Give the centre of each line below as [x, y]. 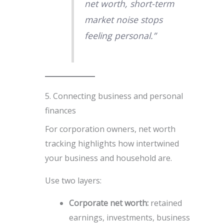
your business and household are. [108, 158]
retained [165, 203]
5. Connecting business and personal [114, 96]
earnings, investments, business [129, 217]
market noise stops [123, 19]
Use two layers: [73, 180]
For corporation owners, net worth [110, 129]
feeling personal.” [120, 35]
